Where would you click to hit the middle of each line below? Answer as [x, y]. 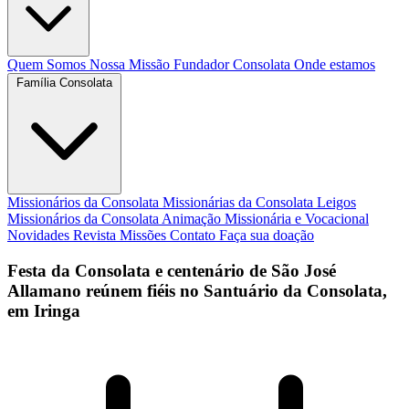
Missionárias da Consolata [240, 202]
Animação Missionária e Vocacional [265, 219]
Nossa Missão [131, 64]
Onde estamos [335, 64]
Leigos [336, 202]
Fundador [203, 64]
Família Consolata [64, 83]
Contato [194, 235]
